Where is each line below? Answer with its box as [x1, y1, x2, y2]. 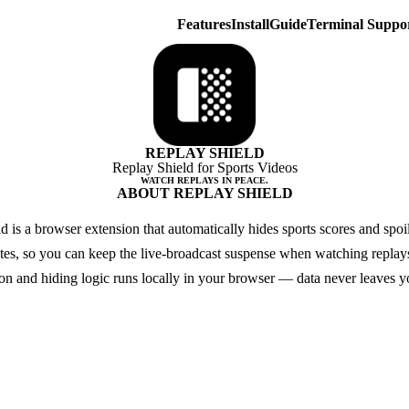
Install [230, 16, 269, 32]
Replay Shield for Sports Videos [111, 160, 298, 175]
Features [176, 16, 231, 32]
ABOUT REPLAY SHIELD [116, 185, 293, 201]
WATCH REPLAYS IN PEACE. [141, 175, 268, 185]
